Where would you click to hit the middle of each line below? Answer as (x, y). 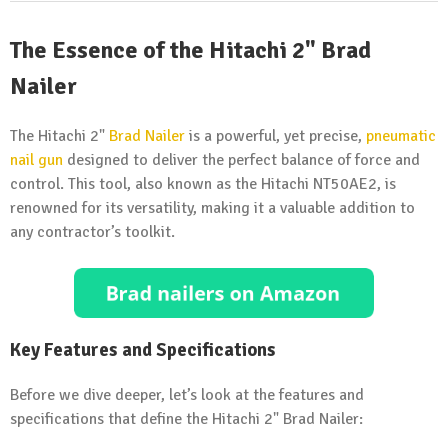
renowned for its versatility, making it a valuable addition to (212, 207)
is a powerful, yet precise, (275, 135)
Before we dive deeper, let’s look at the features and (187, 395)
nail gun (36, 159)
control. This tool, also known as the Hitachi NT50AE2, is (203, 183)
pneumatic (401, 135)
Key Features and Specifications (143, 350)
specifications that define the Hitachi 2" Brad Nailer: (186, 419)
